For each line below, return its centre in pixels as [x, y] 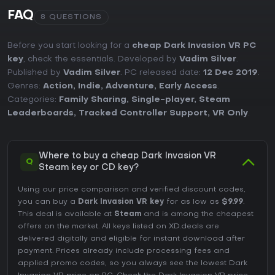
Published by [35, 73]
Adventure [130, 87]
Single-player [163, 100]
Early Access [188, 87]
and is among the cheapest [197, 215]
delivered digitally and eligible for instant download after [131, 239]
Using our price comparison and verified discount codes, [132, 190]
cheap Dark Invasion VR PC [194, 46]
